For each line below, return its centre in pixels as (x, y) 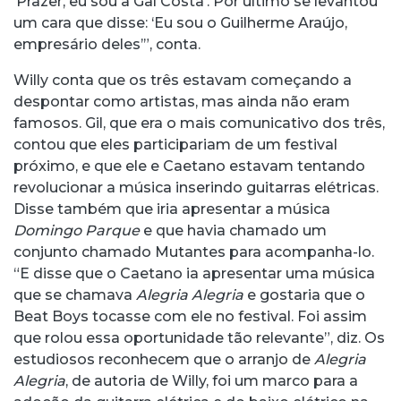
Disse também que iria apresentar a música (172, 209)
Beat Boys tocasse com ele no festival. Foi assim (190, 317)
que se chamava (75, 295)
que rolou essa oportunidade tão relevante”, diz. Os (199, 338)
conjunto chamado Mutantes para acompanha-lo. (194, 252)
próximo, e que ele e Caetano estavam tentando (189, 166)
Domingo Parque (77, 231)
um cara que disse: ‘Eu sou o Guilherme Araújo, (180, 23)
